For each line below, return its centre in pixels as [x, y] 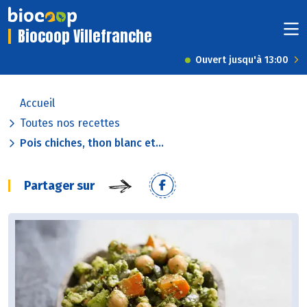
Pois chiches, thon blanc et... [92, 143]
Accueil [37, 103]
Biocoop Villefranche [85, 36]
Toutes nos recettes [70, 123]
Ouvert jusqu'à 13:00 [242, 60]
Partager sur [59, 186]
